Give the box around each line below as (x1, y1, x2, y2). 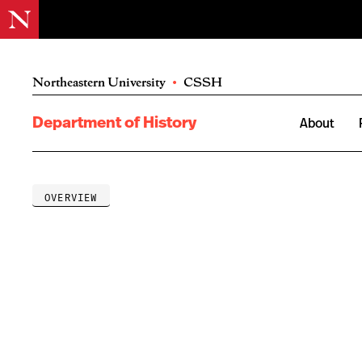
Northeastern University (32, 74, 166, 89)
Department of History (32, 115, 196, 131)
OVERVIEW (44, 192, 98, 204)
